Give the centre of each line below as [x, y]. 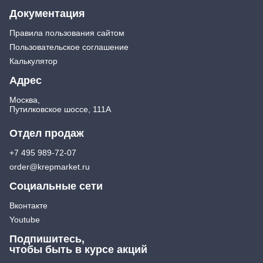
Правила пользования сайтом [67, 33]
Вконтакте [28, 205]
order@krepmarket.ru [50, 166]
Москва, [25, 100]
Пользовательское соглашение [69, 47]
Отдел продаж [47, 133]
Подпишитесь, [47, 239]
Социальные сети [56, 186]
